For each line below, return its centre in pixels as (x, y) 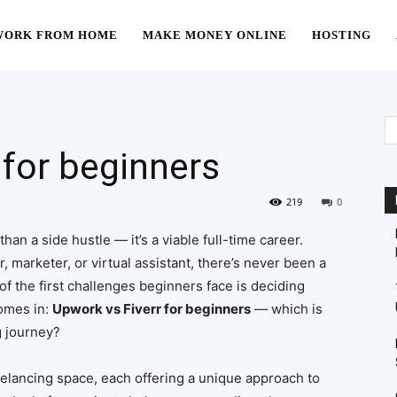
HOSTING (342, 35)
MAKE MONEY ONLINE (215, 35)
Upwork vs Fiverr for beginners (152, 309)
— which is (287, 309)
